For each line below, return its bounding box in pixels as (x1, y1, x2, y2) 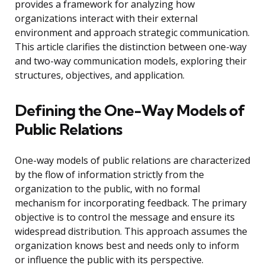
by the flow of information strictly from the (15, 168, 204, 182)
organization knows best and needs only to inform (15, 239, 239, 253)
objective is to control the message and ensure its (15, 211, 235, 224)
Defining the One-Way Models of (15, 101, 245, 121)
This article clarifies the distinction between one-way (15, 40, 247, 54)
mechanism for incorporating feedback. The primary (15, 196, 247, 210)
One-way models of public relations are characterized (15, 154, 250, 167)
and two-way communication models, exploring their (15, 54, 247, 68)
